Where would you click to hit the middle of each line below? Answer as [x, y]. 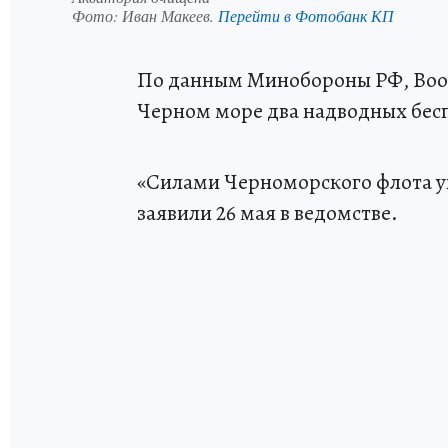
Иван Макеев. [170, 15]
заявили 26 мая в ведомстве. [267, 212]
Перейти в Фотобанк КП [306, 15]
